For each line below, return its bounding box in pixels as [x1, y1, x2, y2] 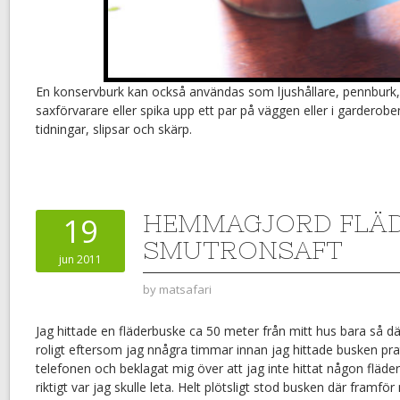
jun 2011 [59, 252, 102, 268]
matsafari [159, 281, 212, 298]
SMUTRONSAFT [143, 236, 343, 265]
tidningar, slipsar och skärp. [36, 121, 192, 138]
